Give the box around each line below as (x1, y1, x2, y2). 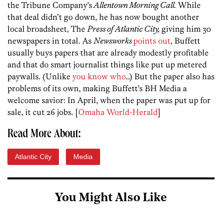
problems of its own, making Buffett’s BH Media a (7, 83, 187, 94)
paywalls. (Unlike (7, 71, 72, 82)
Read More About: (7, 129, 81, 141)
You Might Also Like (55, 192, 167, 205)
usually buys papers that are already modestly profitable (7, 48, 209, 58)
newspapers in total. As (7, 36, 94, 46)
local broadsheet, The (7, 24, 87, 34)
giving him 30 (162, 24, 211, 34)
